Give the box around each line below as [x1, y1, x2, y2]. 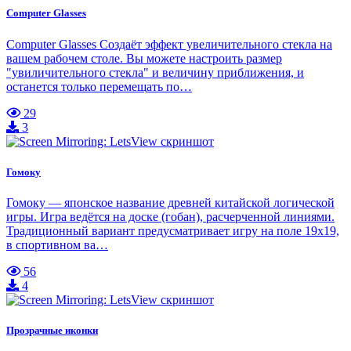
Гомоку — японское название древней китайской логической [6, 195, 335, 209]
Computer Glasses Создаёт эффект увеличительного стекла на [6, 37, 332, 51]
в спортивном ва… [6, 237, 108, 251]
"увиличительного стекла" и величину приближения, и [6, 65, 304, 79]
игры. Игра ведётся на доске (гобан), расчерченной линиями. [6, 209, 335, 223]
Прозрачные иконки [6, 324, 98, 337]
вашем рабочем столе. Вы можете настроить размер [6, 51, 282, 65]
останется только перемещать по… [6, 79, 192, 93]
